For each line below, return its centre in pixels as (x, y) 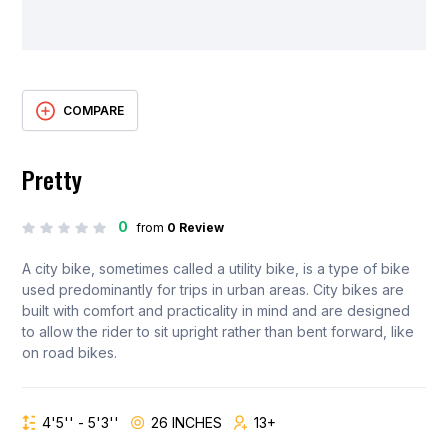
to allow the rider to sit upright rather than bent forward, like (218, 332)
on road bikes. (70, 353)
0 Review (196, 228)
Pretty (52, 179)
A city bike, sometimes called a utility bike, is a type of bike (216, 269)
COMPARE (94, 111)
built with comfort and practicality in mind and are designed (216, 311)
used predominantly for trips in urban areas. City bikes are (213, 290)
